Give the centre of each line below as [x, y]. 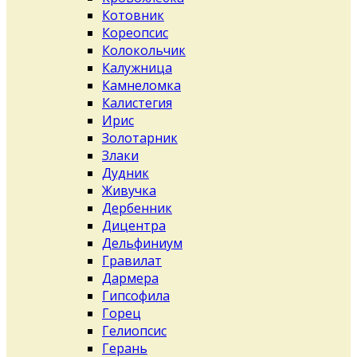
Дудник [126, 173]
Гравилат [132, 261]
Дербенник [137, 208]
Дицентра [134, 226]
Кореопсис [135, 33]
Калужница [137, 68]
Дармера [130, 278]
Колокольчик [144, 50]
